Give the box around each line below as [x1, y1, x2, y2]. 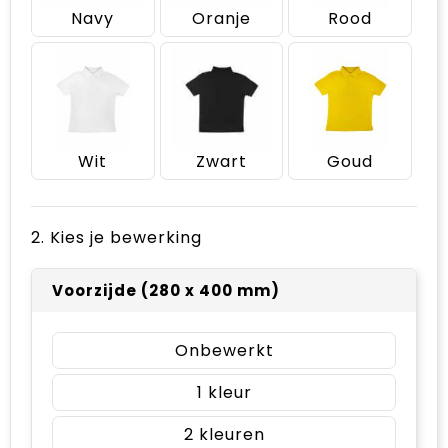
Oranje [191, 7, 251, 31]
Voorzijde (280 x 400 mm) [52, 279, 280, 301]
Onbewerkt [174, 338, 274, 362]
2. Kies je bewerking [31, 225, 202, 249]
